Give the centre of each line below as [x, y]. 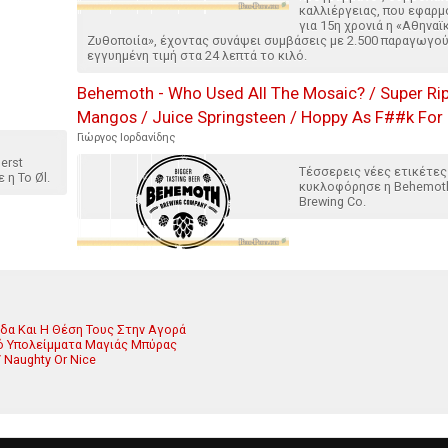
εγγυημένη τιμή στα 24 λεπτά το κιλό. [197, 56]
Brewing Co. [332, 202]
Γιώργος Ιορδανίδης [126, 138]
